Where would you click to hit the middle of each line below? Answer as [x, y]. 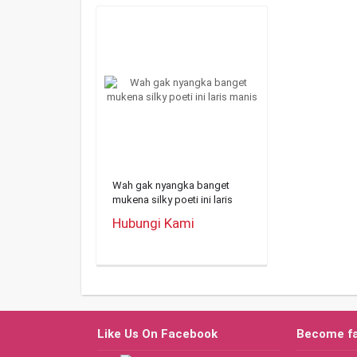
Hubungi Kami [153, 223]
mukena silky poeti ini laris [173, 200]
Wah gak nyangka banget [171, 185]
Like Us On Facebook [157, 334]
